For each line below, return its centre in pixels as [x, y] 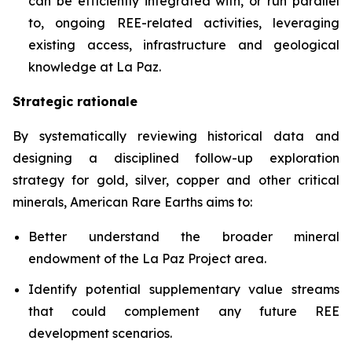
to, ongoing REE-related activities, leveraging [184, 22]
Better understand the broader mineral [184, 236]
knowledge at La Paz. [95, 66]
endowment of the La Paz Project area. [147, 258]
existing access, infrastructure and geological [184, 44]
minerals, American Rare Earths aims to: [132, 202]
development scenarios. [100, 333]
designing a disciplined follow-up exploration [176, 158]
